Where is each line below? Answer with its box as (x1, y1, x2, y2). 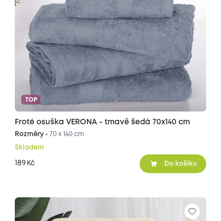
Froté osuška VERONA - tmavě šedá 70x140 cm (14, 118, 190, 126)
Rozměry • (14, 131, 49, 138)
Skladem (14, 145, 44, 151)
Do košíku (164, 160, 197, 167)
